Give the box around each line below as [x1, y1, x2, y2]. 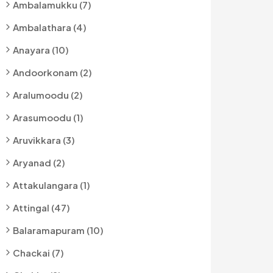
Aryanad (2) [13, 157, 65, 168]
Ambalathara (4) [13, 21, 87, 33]
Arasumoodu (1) [13, 112, 83, 123]
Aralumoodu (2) [13, 89, 83, 101]
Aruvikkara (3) [13, 134, 75, 146]
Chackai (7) [13, 247, 64, 258]
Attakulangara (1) [13, 179, 90, 191]
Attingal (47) [13, 202, 70, 213]
